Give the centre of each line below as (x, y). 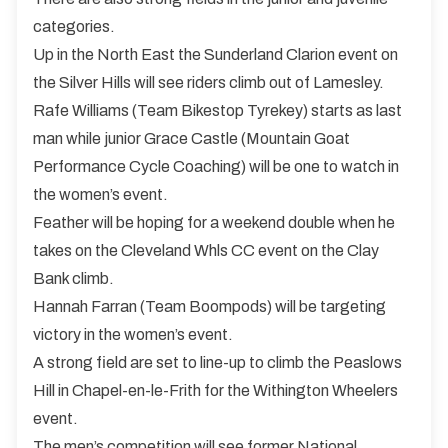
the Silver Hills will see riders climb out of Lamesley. (208, 82)
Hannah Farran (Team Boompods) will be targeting (209, 306)
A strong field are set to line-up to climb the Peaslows (217, 362)
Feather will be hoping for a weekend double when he (214, 222)
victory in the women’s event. (133, 334)
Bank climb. (73, 278)
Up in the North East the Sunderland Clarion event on (215, 54)
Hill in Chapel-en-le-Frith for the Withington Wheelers (215, 390)
